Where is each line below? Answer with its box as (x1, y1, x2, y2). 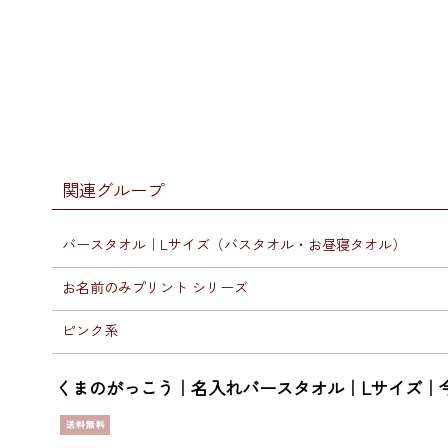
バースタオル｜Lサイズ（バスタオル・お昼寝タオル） (62, 234, 406, 254)
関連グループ (62, 177, 164, 202)
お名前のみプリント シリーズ (62, 277, 248, 297)
